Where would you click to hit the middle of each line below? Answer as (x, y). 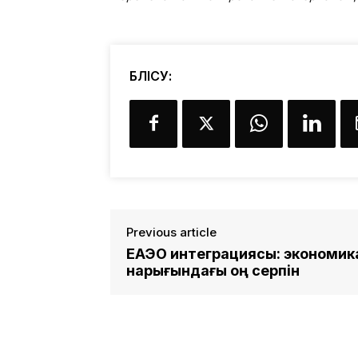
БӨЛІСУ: (151, 76)
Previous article (171, 232)
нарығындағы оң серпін (213, 270)
